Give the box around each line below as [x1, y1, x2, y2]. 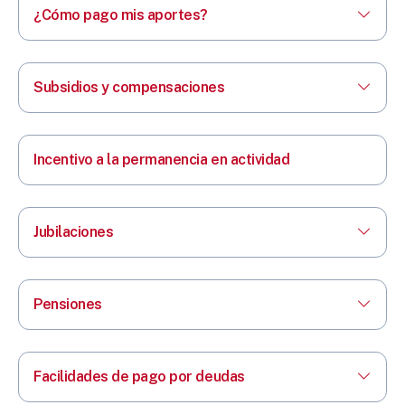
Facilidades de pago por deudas [33, 367, 245, 385]
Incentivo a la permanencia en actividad [33, 150, 290, 168]
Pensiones [33, 295, 102, 313]
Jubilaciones [33, 222, 114, 240]
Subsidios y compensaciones [33, 78, 225, 96]
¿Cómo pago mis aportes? [33, 5, 208, 24]
